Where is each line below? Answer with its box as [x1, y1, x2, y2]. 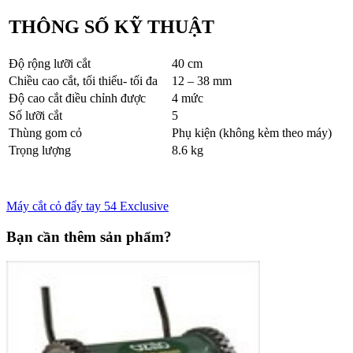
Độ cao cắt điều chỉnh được [9, 91, 146, 106]
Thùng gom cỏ [9, 126, 82, 140]
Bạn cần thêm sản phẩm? [6, 229, 172, 246]
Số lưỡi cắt [9, 109, 62, 123]
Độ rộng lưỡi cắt [9, 57, 91, 71]
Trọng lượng [9, 143, 71, 158]
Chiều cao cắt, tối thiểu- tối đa [9, 74, 158, 88]
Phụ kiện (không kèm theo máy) [172, 126, 332, 140]
